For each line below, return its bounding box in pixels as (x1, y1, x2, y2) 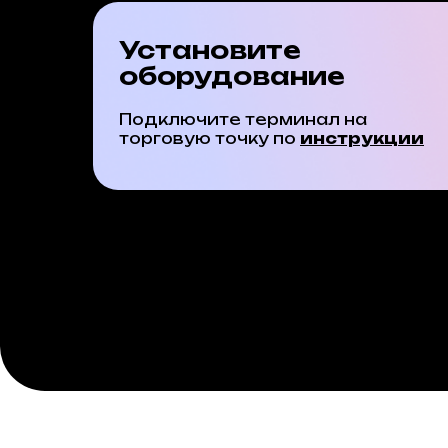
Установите (119, 35, 301, 65)
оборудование (119, 61, 345, 91)
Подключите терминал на (119, 110, 367, 129)
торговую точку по (119, 129, 300, 148)
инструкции (300, 129, 424, 148)
